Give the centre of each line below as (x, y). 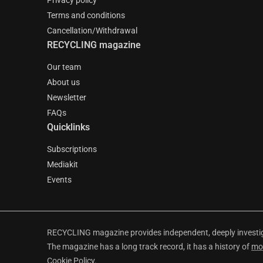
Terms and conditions (86, 15)
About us (63, 82)
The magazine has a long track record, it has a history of (149, 247)
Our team (64, 67)
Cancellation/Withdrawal (92, 31)
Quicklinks (68, 127)
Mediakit (63, 164)
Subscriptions (72, 149)
